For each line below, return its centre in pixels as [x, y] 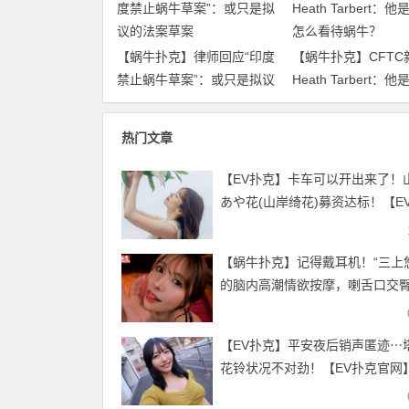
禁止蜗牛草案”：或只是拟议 [196, 79]
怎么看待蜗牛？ [336, 102]
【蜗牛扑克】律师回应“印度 [196, 56]
